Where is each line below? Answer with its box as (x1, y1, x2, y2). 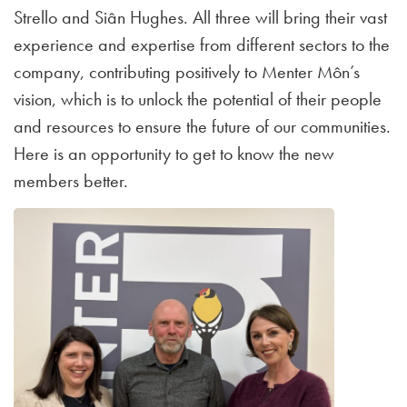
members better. (14, 169, 128, 193)
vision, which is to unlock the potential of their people (14, 87, 382, 111)
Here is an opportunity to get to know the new (14, 142, 334, 165)
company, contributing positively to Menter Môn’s (14, 60, 360, 84)
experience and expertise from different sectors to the (14, 33, 390, 56)
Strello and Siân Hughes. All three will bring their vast (14, 5, 387, 29)
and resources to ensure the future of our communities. (14, 114, 391, 138)
